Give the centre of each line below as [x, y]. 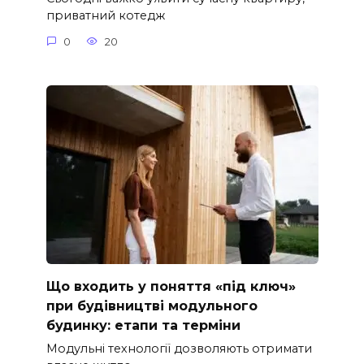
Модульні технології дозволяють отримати [179, 348]
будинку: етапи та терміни [143, 325]
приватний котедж [105, 16]
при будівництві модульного [152, 305]
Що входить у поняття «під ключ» [171, 286]
